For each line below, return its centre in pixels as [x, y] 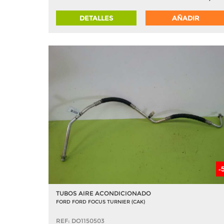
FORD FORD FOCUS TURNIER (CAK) [100, 202]
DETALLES [96, 18]
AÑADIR [186, 18]
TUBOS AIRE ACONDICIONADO [103, 193]
